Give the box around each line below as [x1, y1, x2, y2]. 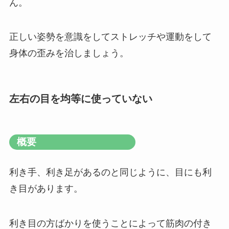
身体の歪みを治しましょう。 [9, 48, 129, 59]
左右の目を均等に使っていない [9, 93, 152, 104]
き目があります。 [9, 184, 83, 194]
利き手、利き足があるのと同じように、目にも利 [9, 167, 212, 178]
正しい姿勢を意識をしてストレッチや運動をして [9, 32, 212, 42]
